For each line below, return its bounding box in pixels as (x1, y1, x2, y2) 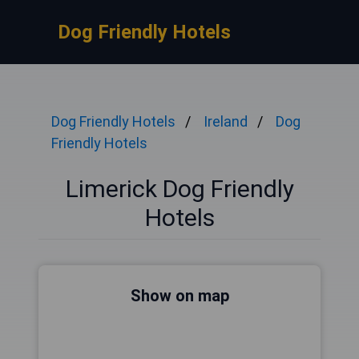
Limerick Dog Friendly (65, 175, 294, 203)
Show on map (130, 286, 229, 305)
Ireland (204, 113, 248, 130)
